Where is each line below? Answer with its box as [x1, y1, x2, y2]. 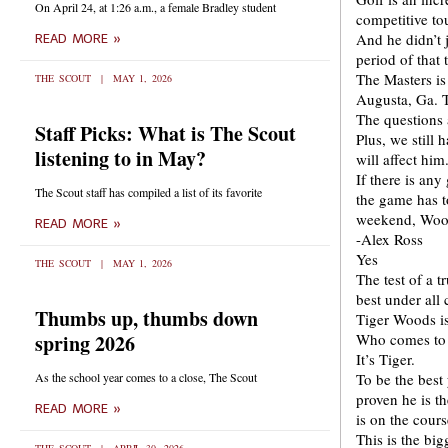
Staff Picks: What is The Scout [35, 119, 296, 148]
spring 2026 [35, 329, 135, 358]
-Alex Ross [356, 229, 423, 249]
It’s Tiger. [356, 349, 415, 369]
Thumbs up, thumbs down [35, 304, 258, 333]
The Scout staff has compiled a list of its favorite [35, 184, 262, 200]
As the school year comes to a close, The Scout [35, 369, 257, 385]
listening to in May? [35, 144, 206, 173]
